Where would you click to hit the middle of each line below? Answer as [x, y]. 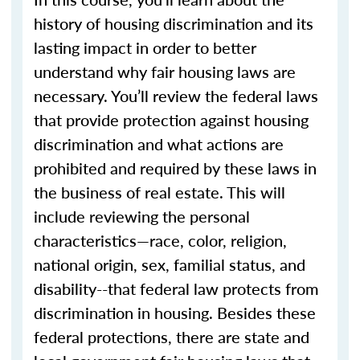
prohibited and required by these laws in [175, 168]
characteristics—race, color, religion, [160, 240]
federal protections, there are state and [172, 337]
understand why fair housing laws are [165, 72]
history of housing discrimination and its [174, 23]
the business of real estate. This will [160, 192]
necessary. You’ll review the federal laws [176, 96]
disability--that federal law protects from [176, 288]
